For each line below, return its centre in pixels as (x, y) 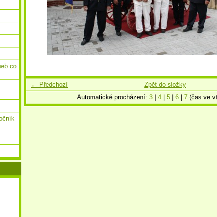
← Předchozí (49, 84)
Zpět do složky (165, 84)
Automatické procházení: (113, 97)
